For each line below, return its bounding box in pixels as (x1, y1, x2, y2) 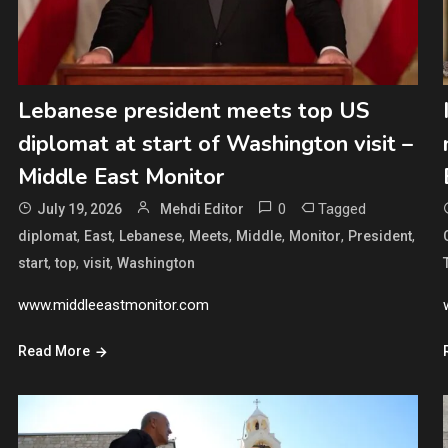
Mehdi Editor (159, 201, 244, 218)
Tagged (317, 200, 366, 219)
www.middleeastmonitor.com (17, 296, 209, 315)
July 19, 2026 (36, 201, 122, 218)
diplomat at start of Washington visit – (17, 129, 413, 160)
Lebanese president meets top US (17, 96, 369, 127)
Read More (17, 343, 90, 360)
